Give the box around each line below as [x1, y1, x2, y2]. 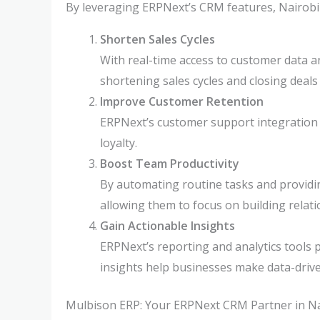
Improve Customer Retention [100, 94, 264, 109]
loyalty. [100, 135, 137, 151]
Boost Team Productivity [100, 156, 239, 171]
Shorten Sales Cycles [100, 31, 215, 47]
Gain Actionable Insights [100, 218, 235, 234]
